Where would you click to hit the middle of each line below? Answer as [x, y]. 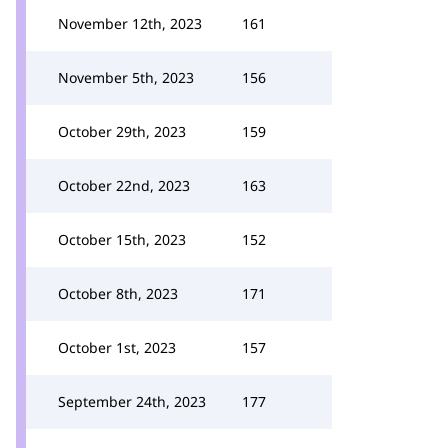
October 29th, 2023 [122, 131]
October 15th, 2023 [122, 239]
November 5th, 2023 [126, 77]
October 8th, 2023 [118, 293]
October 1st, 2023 [117, 347]
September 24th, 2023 [132, 401]
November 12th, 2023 [130, 23]
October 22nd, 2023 [124, 185]
